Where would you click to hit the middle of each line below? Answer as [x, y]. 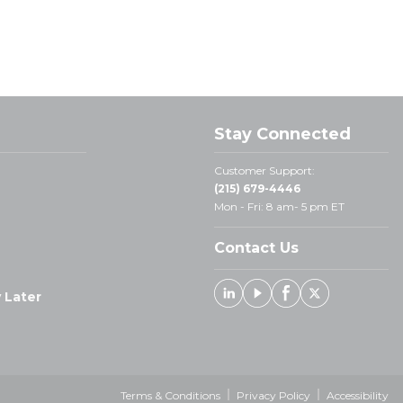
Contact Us [257, 248]
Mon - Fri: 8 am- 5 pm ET [280, 206]
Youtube [304, 300]
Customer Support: [265, 170]
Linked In [278, 300]
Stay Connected [283, 134]
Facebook [338, 300]
